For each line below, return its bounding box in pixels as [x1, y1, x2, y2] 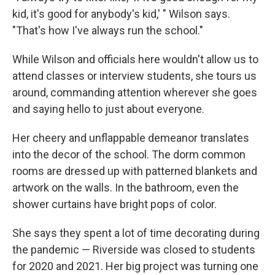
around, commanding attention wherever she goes [12, 85, 257, 99]
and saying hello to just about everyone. [12, 102, 204, 115]
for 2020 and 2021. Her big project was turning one [12, 259, 258, 273]
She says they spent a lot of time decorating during [12, 226, 260, 239]
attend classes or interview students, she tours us [12, 69, 257, 82]
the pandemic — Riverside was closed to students [12, 242, 255, 256]
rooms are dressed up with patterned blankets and [12, 164, 257, 177]
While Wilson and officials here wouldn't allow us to [12, 52, 258, 66]
